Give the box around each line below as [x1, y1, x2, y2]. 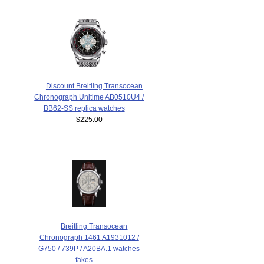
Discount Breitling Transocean [45, 82, 143, 90]
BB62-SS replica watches [43, 104, 125, 113]
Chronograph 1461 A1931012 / [39, 233, 139, 242]
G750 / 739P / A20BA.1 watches [38, 245, 140, 253]
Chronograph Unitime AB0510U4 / [34, 93, 144, 101]
